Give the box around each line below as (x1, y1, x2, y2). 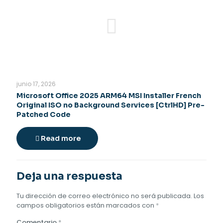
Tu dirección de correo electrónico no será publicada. (16, 191, 192, 201)
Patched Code (16, 110, 71, 119)
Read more (41, 134, 81, 143)
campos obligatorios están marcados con (16, 201, 156, 210)
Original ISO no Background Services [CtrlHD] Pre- (16, 101, 205, 110)
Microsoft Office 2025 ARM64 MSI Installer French (16, 91, 201, 100)
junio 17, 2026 (16, 80, 56, 88)
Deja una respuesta (16, 170, 122, 183)
